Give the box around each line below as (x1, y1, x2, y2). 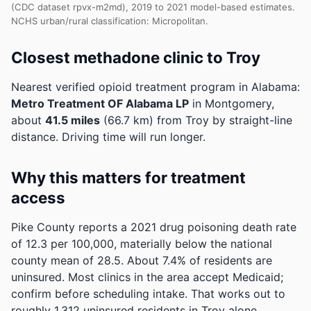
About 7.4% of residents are (127, 253, 272, 267)
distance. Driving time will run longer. (11, 130, 205, 144)
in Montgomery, (189, 96, 274, 110)
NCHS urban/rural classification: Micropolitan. (11, 15, 208, 26)
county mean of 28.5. (11, 253, 127, 267)
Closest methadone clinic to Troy (11, 48, 260, 67)
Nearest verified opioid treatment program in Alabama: (11, 80, 300, 94)
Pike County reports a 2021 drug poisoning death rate (11, 220, 296, 234)
